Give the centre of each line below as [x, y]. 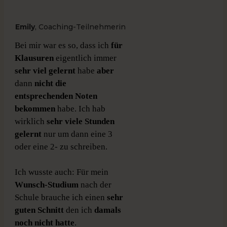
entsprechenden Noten [56, 96]
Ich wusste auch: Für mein [62, 172]
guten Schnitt [39, 210]
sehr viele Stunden [81, 122]
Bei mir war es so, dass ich [63, 46]
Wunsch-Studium [47, 185]
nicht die [50, 84]
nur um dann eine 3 [77, 134]
